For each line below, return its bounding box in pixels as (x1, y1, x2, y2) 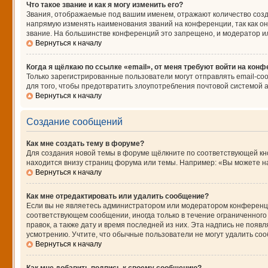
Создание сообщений (26, 117, 123, 127)
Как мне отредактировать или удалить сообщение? (26, 192, 209, 200)
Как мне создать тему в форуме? (26, 139, 144, 148)
